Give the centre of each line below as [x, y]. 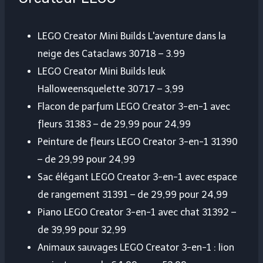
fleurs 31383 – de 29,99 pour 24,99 [114, 124]
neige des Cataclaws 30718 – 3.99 [111, 54]
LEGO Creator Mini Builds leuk [102, 72]
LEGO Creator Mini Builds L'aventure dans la [132, 36]
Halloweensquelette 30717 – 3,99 [111, 89]
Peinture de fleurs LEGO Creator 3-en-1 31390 [138, 142]
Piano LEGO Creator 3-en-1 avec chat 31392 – [137, 213]
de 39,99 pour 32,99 [82, 230]
